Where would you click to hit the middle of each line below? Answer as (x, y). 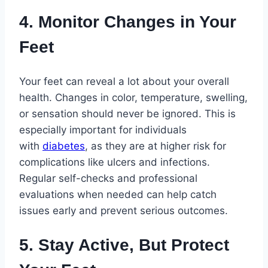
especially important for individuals (103, 130)
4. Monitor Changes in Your (128, 22)
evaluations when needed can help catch (118, 195)
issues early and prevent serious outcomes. (124, 211)
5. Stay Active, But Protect (124, 245)
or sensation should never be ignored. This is (127, 114)
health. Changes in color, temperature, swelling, (133, 98)
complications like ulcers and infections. (115, 162)
